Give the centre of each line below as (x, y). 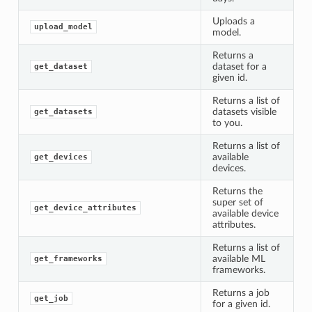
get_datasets (63, 111)
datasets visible (244, 111)
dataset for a (239, 66)
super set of (237, 202)
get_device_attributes (85, 208)
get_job (51, 298)
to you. (227, 123)
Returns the (237, 191)
